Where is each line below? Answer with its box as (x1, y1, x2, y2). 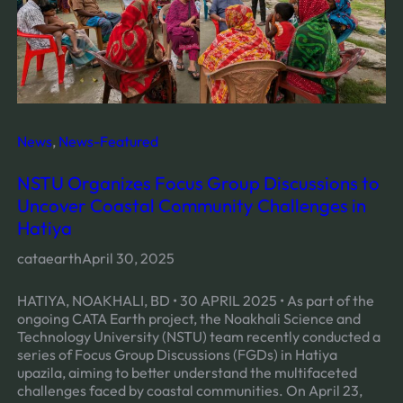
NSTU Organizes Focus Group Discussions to (16, 172, 380, 195)
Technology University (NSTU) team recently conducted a (16, 327, 381, 345)
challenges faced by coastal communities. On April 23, (16, 381, 363, 399)
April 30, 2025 (81, 249, 175, 268)
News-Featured (58, 132, 158, 151)
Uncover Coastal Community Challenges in (16, 194, 366, 218)
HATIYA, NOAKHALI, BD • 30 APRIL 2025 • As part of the (16, 291, 374, 309)
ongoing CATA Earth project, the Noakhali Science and (16, 309, 361, 327)
